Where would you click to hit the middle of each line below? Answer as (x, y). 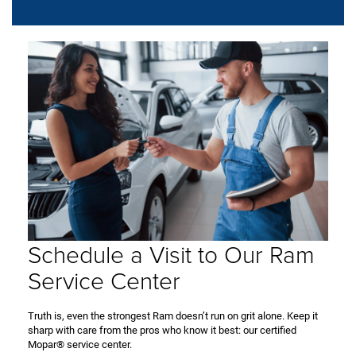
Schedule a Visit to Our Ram (171, 254)
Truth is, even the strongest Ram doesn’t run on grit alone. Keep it (173, 316)
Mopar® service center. (80, 345)
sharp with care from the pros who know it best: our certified (162, 331)
